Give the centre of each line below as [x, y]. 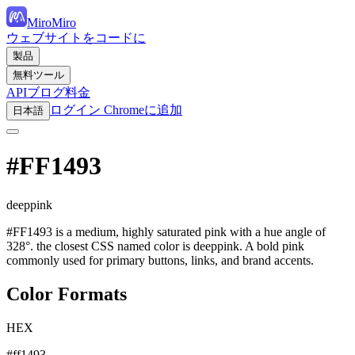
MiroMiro [52, 23]
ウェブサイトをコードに [76, 38]
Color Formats [67, 294]
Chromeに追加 [141, 110]
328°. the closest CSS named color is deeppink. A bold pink [155, 246]
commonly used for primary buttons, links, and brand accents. [160, 260]
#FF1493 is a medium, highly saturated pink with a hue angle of [166, 231]
